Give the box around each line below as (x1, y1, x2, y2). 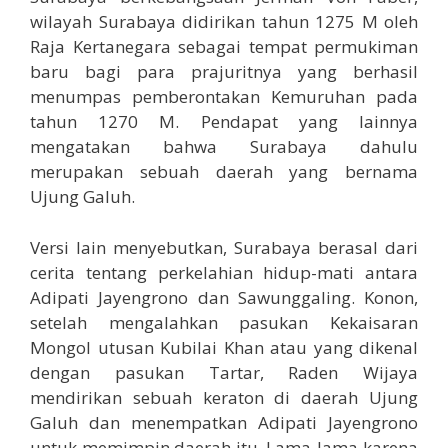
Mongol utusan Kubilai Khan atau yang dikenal (30, 335, 418, 359)
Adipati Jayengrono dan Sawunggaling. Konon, (30, 285, 418, 309)
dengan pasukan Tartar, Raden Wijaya (30, 360, 418, 384)
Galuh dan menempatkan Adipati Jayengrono (30, 410, 418, 434)
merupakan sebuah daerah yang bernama (30, 160, 418, 184)
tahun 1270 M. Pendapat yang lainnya (30, 110, 418, 134)
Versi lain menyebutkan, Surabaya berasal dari (30, 235, 418, 259)
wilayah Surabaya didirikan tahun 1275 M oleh (30, 10, 418, 34)
